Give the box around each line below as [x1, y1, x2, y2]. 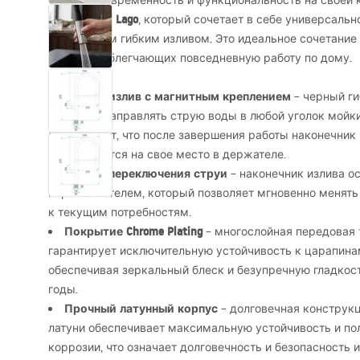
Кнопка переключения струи [64, 166, 227, 182]
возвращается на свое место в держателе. [48, 147, 286, 162]
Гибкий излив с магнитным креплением [64, 88, 291, 104]
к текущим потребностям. [48, 205, 191, 219]
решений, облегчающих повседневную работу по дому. [48, 51, 352, 65]
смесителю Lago [48, 11, 138, 27]
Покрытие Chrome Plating [64, 223, 202, 239]
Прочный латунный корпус [64, 301, 218, 317]
